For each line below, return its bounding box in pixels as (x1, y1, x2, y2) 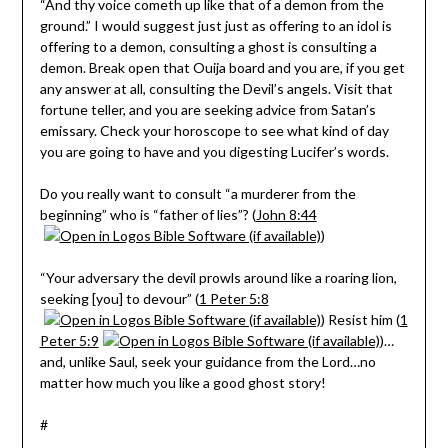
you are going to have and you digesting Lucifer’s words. (39, 142, 389, 160)
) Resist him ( (320, 310, 400, 328)
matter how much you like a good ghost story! (39, 373, 326, 391)
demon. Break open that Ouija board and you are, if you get (39, 58, 405, 76)
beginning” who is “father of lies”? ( (39, 205, 256, 223)
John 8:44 (255, 205, 317, 223)
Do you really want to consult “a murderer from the (39, 184, 356, 202)
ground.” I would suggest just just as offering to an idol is (39, 16, 392, 34)
